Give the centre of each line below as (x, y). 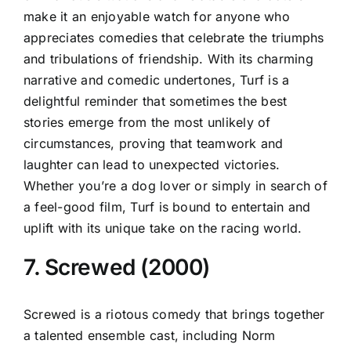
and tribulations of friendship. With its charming (168, 58)
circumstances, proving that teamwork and (154, 143)
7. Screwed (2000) (117, 267)
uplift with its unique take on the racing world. (163, 228)
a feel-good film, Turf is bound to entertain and (167, 206)
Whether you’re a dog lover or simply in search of (175, 185)
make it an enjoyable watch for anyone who (157, 16)
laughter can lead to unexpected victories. (152, 164)
